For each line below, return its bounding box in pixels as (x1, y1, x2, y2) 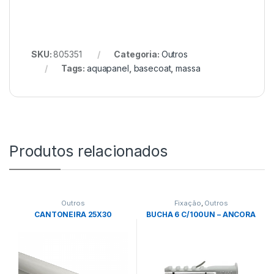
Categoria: (114, 49, 161, 60)
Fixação (174, 199, 201, 208)
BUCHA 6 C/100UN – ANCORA (146, 209, 256, 219)
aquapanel (87, 63, 129, 74)
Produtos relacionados (9, 142, 168, 161)
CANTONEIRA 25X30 (34, 209, 112, 219)
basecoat (133, 63, 171, 74)
